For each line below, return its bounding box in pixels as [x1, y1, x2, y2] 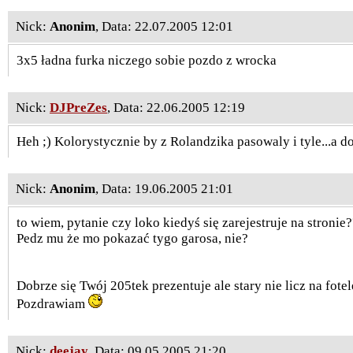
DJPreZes [50, 100, 107, 115]
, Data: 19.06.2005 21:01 [95, 181, 233, 196]
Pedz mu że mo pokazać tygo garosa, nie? [17, 231, 248, 246]
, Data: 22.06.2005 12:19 [107, 100, 245, 115]
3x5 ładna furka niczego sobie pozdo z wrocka [17, 53, 277, 68]
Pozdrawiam [17, 296, 88, 311]
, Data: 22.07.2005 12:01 [95, 19, 233, 34]
